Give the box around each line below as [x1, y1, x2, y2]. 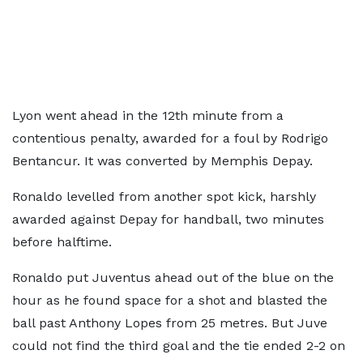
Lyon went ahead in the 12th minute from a [12, 108, 284, 123]
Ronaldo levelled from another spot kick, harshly [12, 189, 316, 204]
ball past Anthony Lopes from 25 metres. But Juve [12, 315, 327, 331]
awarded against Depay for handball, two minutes [12, 211, 324, 227]
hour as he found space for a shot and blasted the [12, 293, 327, 308]
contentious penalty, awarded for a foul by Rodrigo [12, 130, 328, 146]
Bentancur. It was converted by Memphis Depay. [12, 153, 313, 169]
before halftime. [12, 234, 112, 250]
